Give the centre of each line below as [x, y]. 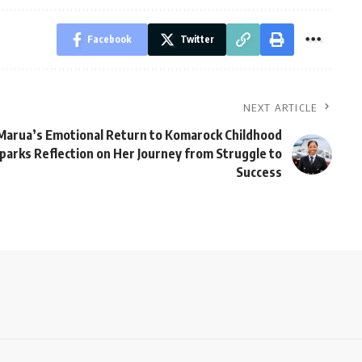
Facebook [109, 40]
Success [259, 173]
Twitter [197, 40]
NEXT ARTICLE [280, 108]
